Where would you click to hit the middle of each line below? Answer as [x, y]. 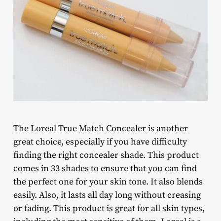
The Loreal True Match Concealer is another [100, 129]
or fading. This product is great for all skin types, [109, 209]
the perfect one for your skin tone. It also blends [108, 182]
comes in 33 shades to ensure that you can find [105, 169]
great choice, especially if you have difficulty [100, 142]
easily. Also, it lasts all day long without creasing [107, 195]
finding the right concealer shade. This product [106, 155]
